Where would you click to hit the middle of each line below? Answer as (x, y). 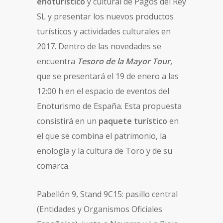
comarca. (53, 166)
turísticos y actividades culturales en (104, 32)
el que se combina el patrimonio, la (102, 136)
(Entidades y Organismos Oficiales (100, 209)
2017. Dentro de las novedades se (99, 47)
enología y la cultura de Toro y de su (105, 151)
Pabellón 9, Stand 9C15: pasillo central (107, 194)
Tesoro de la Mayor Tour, (125, 61)
